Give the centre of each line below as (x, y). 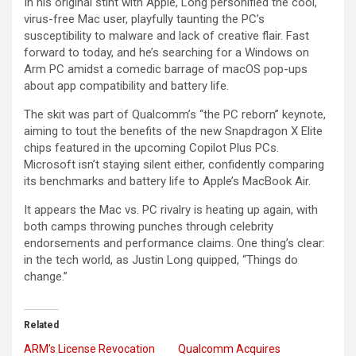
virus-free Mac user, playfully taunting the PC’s (144, 19)
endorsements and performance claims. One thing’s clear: (174, 243)
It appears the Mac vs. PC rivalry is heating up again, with (171, 209)
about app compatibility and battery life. (126, 85)
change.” (46, 276)
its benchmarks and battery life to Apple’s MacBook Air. (167, 181)
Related (41, 325)
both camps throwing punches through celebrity (149, 226)
